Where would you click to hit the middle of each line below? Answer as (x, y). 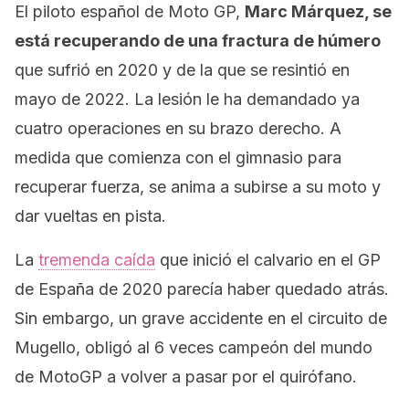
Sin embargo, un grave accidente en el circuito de (201, 318)
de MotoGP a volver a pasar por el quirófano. (186, 377)
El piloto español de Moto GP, (130, 11)
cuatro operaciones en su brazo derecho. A (178, 128)
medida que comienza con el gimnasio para (178, 157)
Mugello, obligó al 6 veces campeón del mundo (194, 347)
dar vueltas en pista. (90, 216)
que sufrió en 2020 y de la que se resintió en (182, 70)
